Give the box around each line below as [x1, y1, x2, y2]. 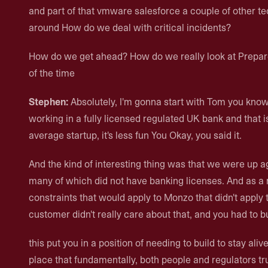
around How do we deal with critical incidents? [29, 21, 231, 34]
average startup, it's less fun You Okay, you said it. [29, 129, 242, 142]
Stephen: [29, 95, 68, 108]
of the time [29, 66, 75, 80]
